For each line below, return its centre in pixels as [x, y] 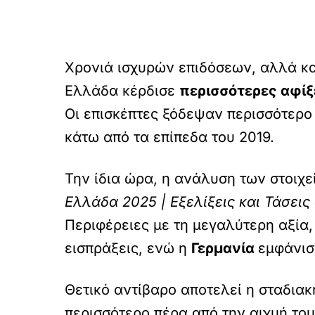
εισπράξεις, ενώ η [128, 248]
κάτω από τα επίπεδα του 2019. [169, 137]
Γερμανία [225, 248]
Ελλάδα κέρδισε [122, 91]
